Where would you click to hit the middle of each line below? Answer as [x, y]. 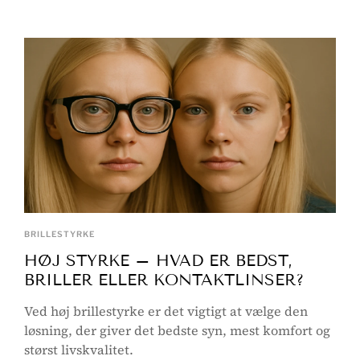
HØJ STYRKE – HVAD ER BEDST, [158, 260]
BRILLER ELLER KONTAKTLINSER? [164, 280]
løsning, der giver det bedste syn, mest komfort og [177, 330]
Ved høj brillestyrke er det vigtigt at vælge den [166, 311]
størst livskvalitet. [79, 350]
